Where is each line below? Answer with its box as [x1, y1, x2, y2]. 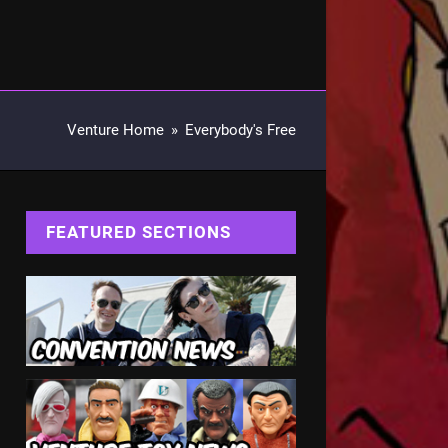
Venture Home [67, 121, 164, 140]
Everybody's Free [185, 121, 296, 140]
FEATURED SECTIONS [45, 221, 231, 242]
